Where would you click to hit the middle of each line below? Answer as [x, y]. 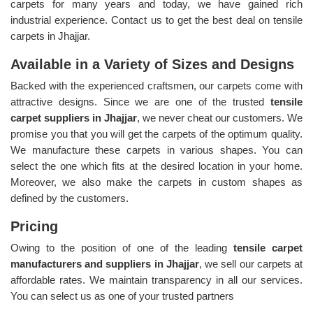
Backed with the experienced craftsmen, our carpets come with [156, 85]
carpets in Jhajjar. [50, 36]
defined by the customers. [70, 198]
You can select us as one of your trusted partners [122, 296]
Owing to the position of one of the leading [122, 247]
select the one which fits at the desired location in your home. [156, 166]
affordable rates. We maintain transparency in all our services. [156, 279]
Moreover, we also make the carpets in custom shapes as [156, 182]
